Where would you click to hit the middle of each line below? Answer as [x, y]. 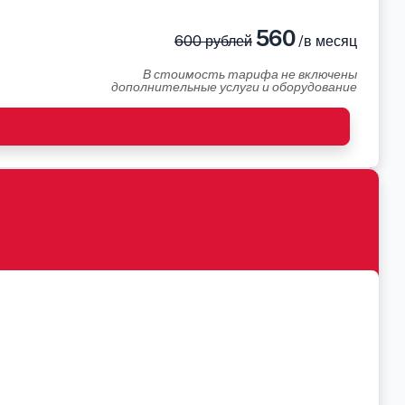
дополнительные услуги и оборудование [234, 87]
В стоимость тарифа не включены [250, 74]
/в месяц [326, 41]
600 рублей [213, 41]
